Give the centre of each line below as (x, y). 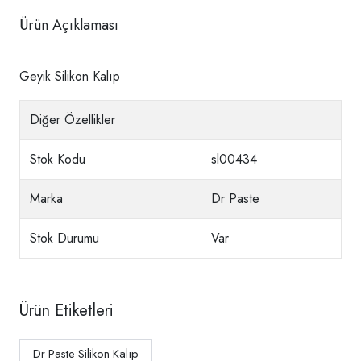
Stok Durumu (64, 238)
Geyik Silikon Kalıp (70, 76)
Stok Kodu (58, 159)
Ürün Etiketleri (66, 310)
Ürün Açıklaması (69, 25)
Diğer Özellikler (73, 119)
